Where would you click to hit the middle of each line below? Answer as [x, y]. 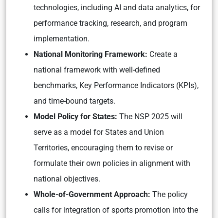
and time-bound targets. [74, 101]
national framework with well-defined [97, 70]
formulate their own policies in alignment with [112, 163]
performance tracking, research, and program [110, 23]
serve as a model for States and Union [99, 132]
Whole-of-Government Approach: [92, 194]
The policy [169, 194]
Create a [163, 54]
